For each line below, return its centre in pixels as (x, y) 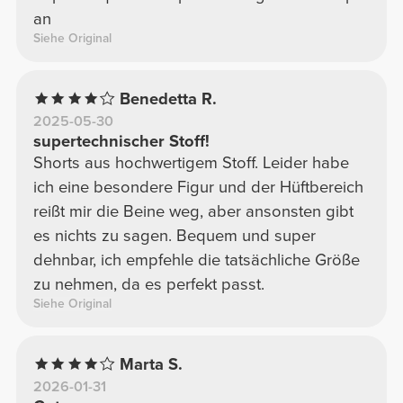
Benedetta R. (169, 99)
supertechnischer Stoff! (121, 141)
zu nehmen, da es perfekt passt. (148, 284)
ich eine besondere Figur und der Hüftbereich (198, 187)
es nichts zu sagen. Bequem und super (174, 235)
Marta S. (152, 364)
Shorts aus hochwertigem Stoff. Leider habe (191, 162)
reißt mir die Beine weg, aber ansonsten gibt (193, 211)
